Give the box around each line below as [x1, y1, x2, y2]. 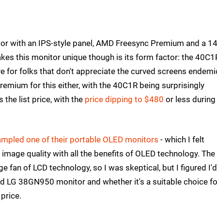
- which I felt [158, 135, 204, 145]
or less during [164, 94, 216, 105]
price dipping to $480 [85, 94, 164, 105]
